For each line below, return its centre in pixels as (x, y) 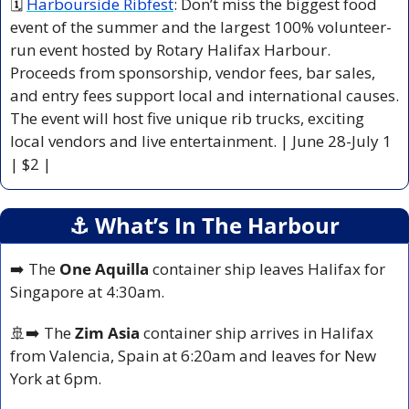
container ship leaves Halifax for (267, 268)
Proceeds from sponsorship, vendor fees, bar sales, (193, 72)
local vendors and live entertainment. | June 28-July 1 (201, 141)
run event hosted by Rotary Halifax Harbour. (170, 49)
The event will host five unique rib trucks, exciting (187, 118)
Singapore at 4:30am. (87, 291)
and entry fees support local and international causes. (204, 95)
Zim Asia (109, 332)
